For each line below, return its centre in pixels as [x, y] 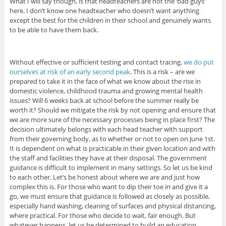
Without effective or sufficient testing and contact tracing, [96, 62]
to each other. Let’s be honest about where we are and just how [104, 177]
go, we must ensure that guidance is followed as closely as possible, [109, 196]
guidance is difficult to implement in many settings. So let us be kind [111, 168]
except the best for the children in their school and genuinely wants [110, 20]
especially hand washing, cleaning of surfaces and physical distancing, [112, 206]
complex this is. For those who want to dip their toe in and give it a [108, 187]
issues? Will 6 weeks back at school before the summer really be [104, 101]
